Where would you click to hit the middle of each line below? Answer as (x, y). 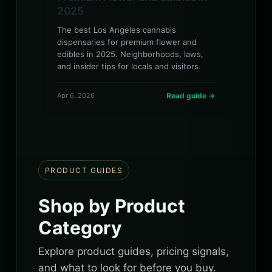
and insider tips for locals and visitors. (129, 66)
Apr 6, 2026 (76, 95)
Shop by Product (112, 206)
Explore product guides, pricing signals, (134, 251)
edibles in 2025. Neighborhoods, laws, (130, 54)
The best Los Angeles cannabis (117, 29)
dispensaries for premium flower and (127, 42)
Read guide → (191, 95)
